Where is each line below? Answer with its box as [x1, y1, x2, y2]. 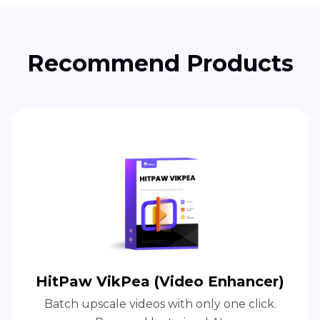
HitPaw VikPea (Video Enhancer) [36, 272, 284, 290]
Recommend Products [26, 49, 294, 77]
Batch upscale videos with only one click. [44, 296, 276, 311]
